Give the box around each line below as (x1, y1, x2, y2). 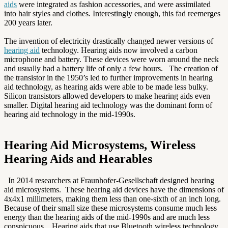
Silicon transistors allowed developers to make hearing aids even (4, 92, 210, 101)
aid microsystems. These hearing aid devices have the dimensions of (4, 185, 224, 194)
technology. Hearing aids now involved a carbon (40, 46, 197, 55)
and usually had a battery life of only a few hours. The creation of (4, 64, 218, 73)
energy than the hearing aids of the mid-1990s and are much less (4, 213, 210, 221)
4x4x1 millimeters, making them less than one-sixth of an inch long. (4, 194, 221, 203)
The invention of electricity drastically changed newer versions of (4, 37, 213, 46)
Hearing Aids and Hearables (4, 152, 158, 166)
